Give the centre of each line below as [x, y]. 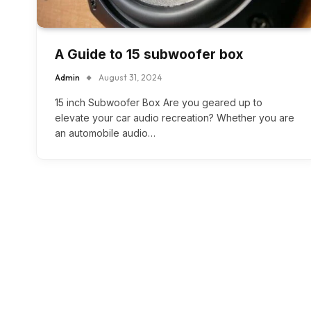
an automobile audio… [105, 133]
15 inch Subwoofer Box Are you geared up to [159, 103]
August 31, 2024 [131, 78]
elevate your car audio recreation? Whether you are [175, 118]
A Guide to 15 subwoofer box [149, 55]
